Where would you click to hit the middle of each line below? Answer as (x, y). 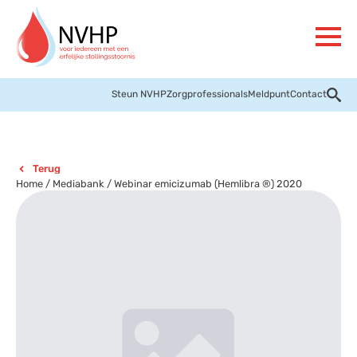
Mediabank (78, 184)
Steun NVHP (139, 94)
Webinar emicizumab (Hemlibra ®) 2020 (208, 184)
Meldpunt (269, 94)
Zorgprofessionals (207, 94)
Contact (308, 94)
